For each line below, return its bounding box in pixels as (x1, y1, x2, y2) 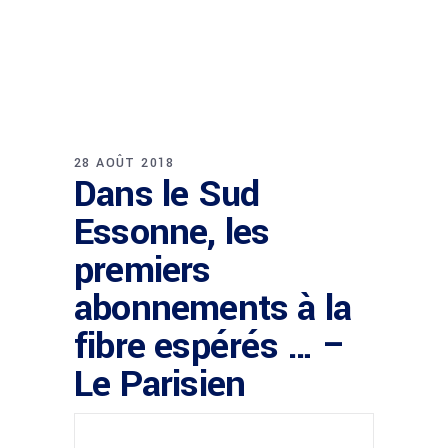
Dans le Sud (74, 168, 260, 220)
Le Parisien (74, 358, 246, 410)
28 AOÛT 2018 (74, 154, 175, 172)
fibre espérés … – (74, 320, 347, 372)
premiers (74, 244, 211, 296)
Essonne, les (74, 206, 270, 258)
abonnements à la (74, 282, 352, 334)
